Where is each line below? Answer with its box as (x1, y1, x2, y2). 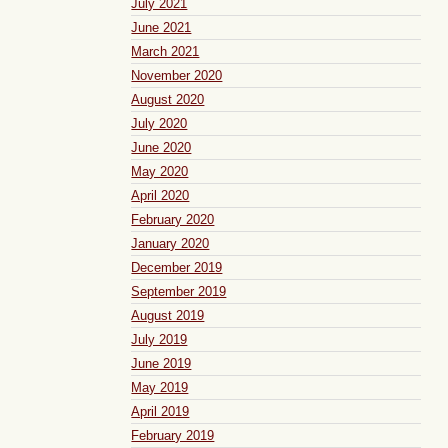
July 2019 (131, 331, 188, 347)
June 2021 (131, 19, 192, 35)
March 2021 (131, 43, 200, 59)
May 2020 (131, 163, 189, 179)
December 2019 (131, 259, 223, 275)
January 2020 (131, 235, 210, 251)
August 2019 (131, 307, 205, 323)
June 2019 (131, 355, 192, 371)
